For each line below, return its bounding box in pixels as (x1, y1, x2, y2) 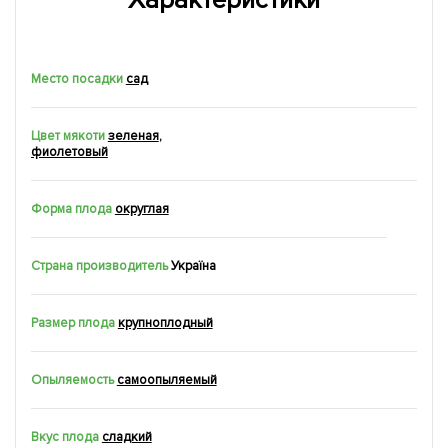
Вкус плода (31, 429, 99, 445)
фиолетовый (31, 144, 108, 160)
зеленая (107, 128, 159, 144)
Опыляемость (31, 372, 114, 388)
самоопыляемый (116, 372, 217, 388)
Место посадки (31, 71, 123, 87)
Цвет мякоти (31, 128, 105, 144)
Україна (170, 258, 216, 274)
